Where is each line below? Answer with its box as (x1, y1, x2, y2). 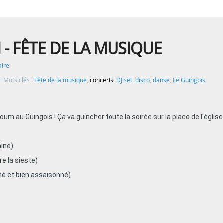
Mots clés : (3, 76, 34, 84)
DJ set (116, 76, 132, 84)
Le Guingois (173, 76, 205, 84)
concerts (90, 76, 113, 84)
